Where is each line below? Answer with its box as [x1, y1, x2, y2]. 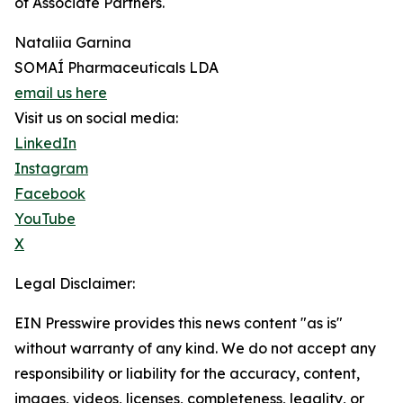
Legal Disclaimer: [14, 274, 135, 292]
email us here [14, 84, 107, 102]
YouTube [14, 210, 76, 228]
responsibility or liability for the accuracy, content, [14, 364, 360, 382]
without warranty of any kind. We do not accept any [14, 339, 376, 357]
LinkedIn [14, 134, 76, 152]
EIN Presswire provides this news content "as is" [14, 314, 343, 332]
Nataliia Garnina [14, 33, 131, 51]
